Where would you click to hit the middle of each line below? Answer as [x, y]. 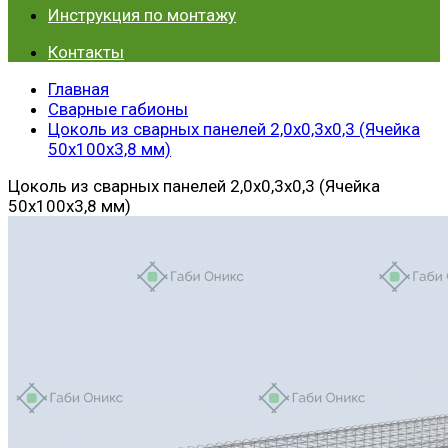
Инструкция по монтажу [142, 15]
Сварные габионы [118, 109]
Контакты [86, 52]
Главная [78, 89]
